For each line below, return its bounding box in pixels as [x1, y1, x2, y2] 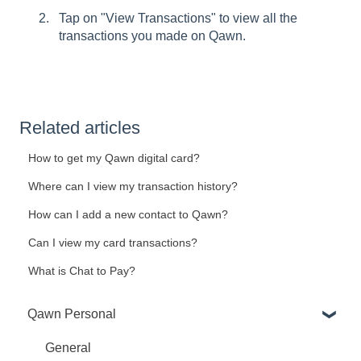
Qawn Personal [27, 306, 116, 321]
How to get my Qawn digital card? [28, 151, 201, 165]
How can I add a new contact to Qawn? [28, 208, 229, 222]
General [45, 340, 91, 355]
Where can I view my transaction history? [28, 180, 239, 193]
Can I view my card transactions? [28, 236, 198, 250]
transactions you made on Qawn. [59, 29, 246, 44]
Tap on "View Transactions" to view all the [59, 11, 297, 26]
